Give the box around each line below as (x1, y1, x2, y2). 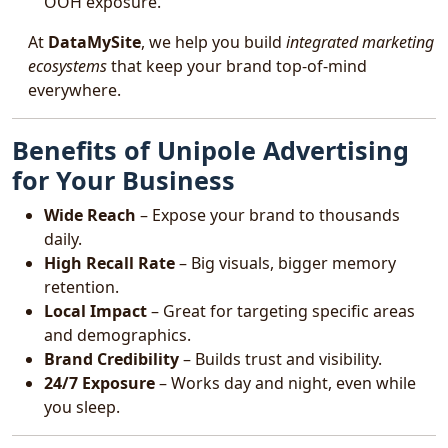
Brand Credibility (44, 348, 179, 370)
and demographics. (44, 324, 191, 346)
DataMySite (48, 31, 141, 53)
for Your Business (12, 163, 235, 197)
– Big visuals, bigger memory (175, 252, 396, 274)
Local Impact (44, 300, 147, 322)
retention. (44, 276, 119, 298)
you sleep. (44, 396, 120, 418)
